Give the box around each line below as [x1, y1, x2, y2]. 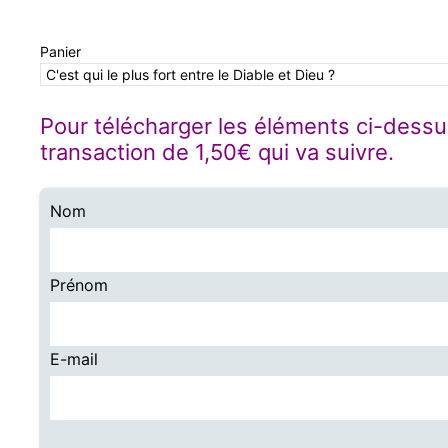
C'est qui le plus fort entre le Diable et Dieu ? [46, 66, 335, 83]
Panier [40, 43, 81, 60]
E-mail [50, 349, 98, 370]
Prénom [50, 275, 108, 296]
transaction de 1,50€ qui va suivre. [40, 139, 394, 166]
